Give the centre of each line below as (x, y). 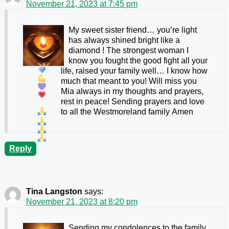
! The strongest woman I (145, 50)
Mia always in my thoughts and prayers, (132, 91)
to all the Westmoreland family (117, 111)
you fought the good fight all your (148, 60)
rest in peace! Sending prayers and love (133, 101)
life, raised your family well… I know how (134, 71)
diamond (85, 50)
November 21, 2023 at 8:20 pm (82, 201)
